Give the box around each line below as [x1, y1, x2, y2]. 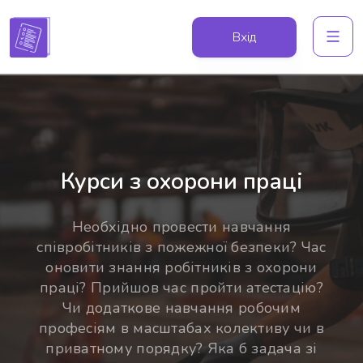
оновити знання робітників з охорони [45, 258, 318, 277]
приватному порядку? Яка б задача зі [45, 339, 318, 358]
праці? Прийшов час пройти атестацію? [40, 278, 323, 297]
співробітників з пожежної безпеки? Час [36, 237, 327, 257]
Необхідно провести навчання [71, 217, 292, 237]
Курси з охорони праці [60, 166, 303, 197]
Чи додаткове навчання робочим [62, 298, 301, 318]
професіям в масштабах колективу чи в [39, 318, 324, 338]
